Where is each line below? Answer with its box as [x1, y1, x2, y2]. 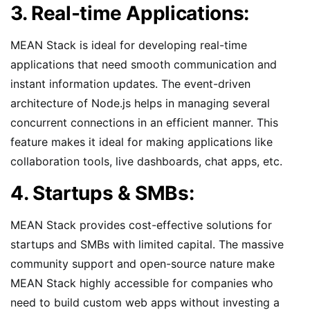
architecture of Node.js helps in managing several [10, 96, 270, 111]
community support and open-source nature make [10, 257, 275, 271]
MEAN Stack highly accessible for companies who [10, 276, 273, 291]
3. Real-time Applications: [10, 1, 249, 26]
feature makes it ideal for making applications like [10, 135, 273, 149]
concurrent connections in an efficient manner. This [10, 116, 278, 130]
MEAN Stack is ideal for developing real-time [10, 38, 247, 53]
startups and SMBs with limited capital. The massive [10, 237, 284, 252]
